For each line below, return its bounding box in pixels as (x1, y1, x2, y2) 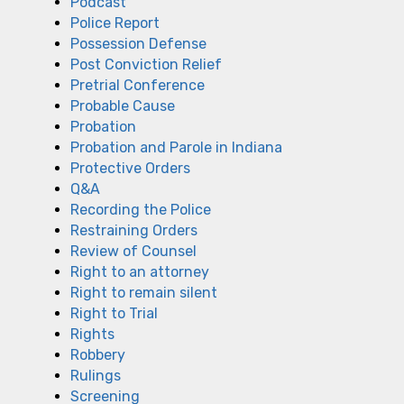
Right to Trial (70, 305, 158, 322)
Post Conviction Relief (70, 56, 222, 73)
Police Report (70, 14, 160, 32)
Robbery (70, 346, 125, 363)
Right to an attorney (70, 263, 209, 280)
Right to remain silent (70, 284, 217, 301)
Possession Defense (70, 35, 207, 52)
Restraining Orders (70, 222, 197, 239)
